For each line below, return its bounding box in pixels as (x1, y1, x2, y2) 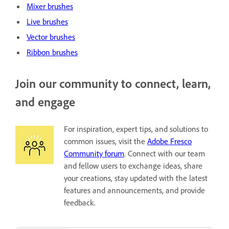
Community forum (64, 148, 124, 159)
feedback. (64, 197, 96, 208)
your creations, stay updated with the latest (64, 173, 208, 184)
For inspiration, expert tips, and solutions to (64, 124, 208, 134)
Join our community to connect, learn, (15, 75, 211, 91)
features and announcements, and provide (64, 185, 205, 196)
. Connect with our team (124, 148, 205, 159)
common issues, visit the (64, 136, 147, 147)
